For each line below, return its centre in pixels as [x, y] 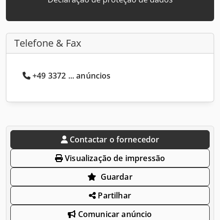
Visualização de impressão [114, 158]
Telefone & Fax [48, 43]
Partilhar [113, 195]
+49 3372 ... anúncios [72, 75]
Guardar [116, 177]
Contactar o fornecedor [114, 139]
